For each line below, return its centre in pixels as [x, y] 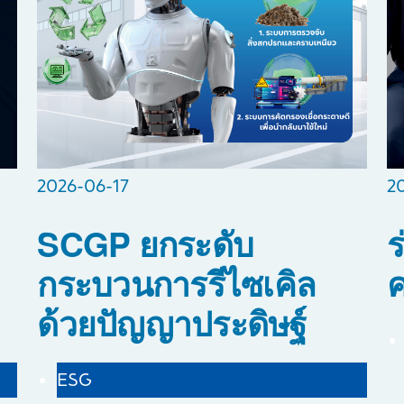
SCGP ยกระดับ [146, 243]
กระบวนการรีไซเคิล [177, 282]
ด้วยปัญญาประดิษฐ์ [172, 322]
